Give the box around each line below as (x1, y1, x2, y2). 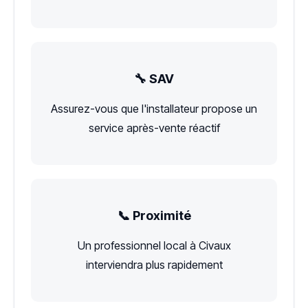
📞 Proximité (117, 208, 191, 223)
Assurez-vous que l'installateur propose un (51, 102, 257, 116)
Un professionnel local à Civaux (77, 239, 231, 253)
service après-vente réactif (88, 121, 220, 135)
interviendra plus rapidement (85, 258, 223, 272)
